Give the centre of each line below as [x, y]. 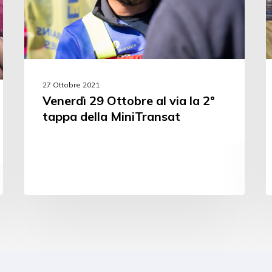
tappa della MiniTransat [112, 116]
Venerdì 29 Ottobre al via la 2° [129, 100]
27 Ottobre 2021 [71, 85]
